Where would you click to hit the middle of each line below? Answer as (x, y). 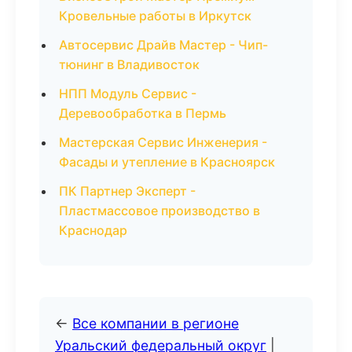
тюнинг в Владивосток (129, 64)
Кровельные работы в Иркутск (155, 16)
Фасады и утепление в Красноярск (167, 162)
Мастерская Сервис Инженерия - (163, 142)
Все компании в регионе (156, 323)
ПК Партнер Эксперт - (127, 191)
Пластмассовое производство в (159, 211)
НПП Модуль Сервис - (128, 93)
